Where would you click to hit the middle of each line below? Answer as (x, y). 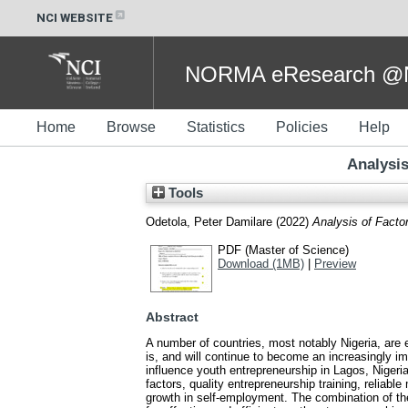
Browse (131, 127)
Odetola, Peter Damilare (209, 221)
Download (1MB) (261, 263)
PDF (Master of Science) (283, 250)
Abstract (172, 317)
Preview (335, 263)
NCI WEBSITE (75, 17)
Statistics (216, 127)
